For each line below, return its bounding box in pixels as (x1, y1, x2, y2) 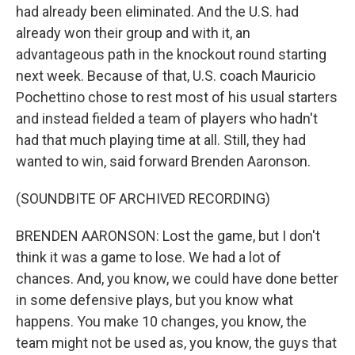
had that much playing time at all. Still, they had (16, 132, 306, 148)
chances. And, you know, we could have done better (16, 270, 338, 287)
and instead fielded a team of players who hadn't (16, 110, 318, 127)
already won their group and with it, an (16, 25, 250, 41)
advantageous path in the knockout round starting (16, 46, 326, 63)
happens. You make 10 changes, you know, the (16, 313, 307, 330)
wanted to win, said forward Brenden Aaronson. (16, 153, 311, 170)
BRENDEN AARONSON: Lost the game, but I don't (16, 227, 320, 244)
